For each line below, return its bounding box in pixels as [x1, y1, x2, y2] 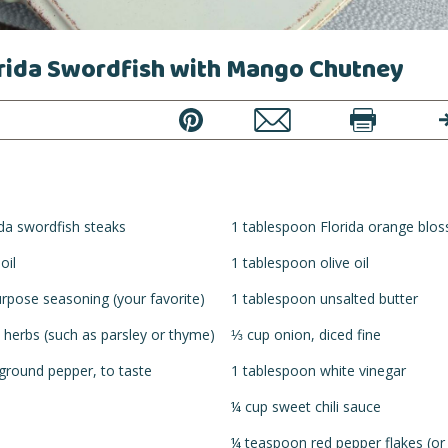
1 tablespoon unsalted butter [231, 288, 418, 308]
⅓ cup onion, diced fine [231, 324, 381, 344]
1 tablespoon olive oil [231, 252, 369, 272]
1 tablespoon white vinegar [231, 360, 406, 380]
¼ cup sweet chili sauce [231, 396, 381, 416]
